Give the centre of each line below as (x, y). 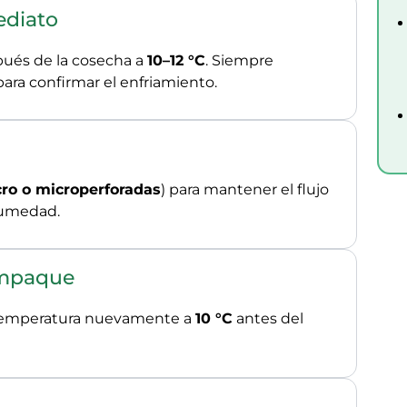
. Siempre (239, 60)
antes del (268, 318)
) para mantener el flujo (245, 189)
